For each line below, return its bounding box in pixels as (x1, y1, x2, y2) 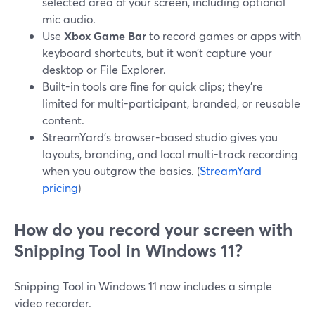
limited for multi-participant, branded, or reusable (42, 96, 300, 110)
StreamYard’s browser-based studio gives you (42, 129, 278, 144)
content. (42, 112, 84, 127)
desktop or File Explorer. (42, 62, 166, 77)
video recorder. (14, 295, 91, 310)
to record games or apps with (146, 28, 301, 43)
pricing (42, 180, 78, 195)
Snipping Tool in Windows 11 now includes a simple (14, 278, 272, 293)
